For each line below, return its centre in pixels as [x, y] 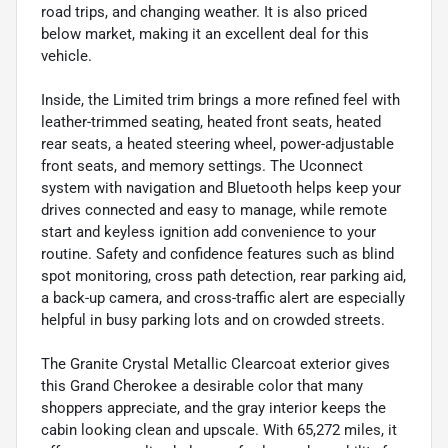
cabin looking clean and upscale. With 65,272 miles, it [219, 429]
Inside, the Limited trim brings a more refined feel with [220, 99]
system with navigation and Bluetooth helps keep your [221, 187]
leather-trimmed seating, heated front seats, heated [211, 121]
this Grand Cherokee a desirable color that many [202, 385]
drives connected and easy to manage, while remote [214, 209]
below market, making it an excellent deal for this [205, 33]
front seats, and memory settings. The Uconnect [202, 165]
